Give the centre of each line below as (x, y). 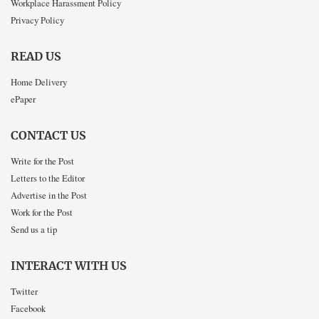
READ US (36, 57)
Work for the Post (42, 213)
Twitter (24, 292)
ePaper (23, 99)
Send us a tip (34, 230)
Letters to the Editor (48, 178)
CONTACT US (48, 136)
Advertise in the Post (49, 195)
